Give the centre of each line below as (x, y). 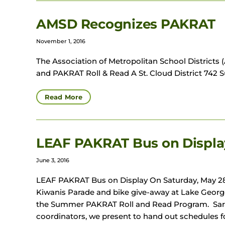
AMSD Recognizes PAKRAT (126, 24)
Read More (64, 97)
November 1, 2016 (61, 41)
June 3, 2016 (53, 160)
